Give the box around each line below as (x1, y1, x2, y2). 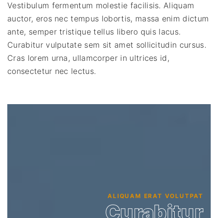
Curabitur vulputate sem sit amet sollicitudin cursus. (7, 40, 206, 50)
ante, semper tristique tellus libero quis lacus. (7, 27, 181, 37)
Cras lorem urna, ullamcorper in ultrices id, (7, 53, 170, 63)
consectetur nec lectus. (7, 66, 96, 76)
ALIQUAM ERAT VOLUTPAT (108, 192, 203, 200)
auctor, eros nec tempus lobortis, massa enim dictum (7, 14, 209, 24)
